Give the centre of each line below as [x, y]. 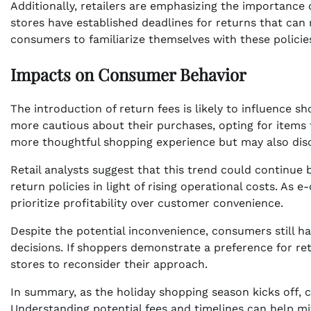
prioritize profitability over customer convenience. [147, 203]
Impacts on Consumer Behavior [128, 74]
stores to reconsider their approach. [109, 264]
